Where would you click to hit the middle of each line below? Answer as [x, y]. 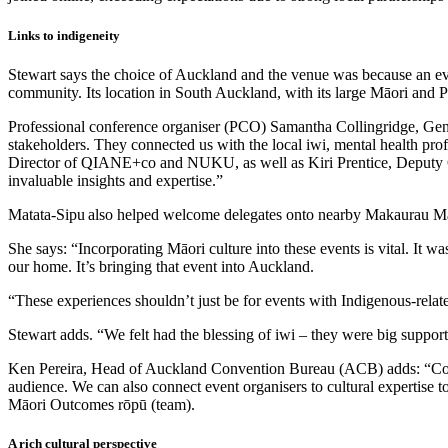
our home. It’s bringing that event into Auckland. [161, 266]
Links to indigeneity [64, 35]
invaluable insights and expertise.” [115, 180]
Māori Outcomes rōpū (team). [101, 404]
